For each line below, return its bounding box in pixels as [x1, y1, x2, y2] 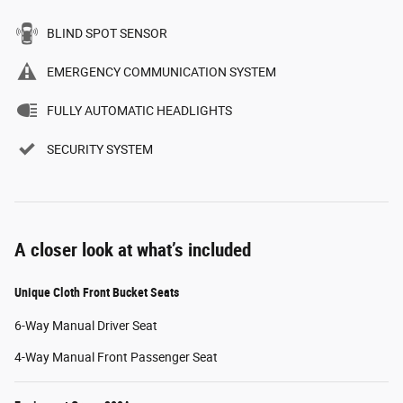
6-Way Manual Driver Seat [14, 318, 157, 333]
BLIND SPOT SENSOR [47, 25, 167, 40]
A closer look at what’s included [14, 238, 251, 261]
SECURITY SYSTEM [47, 141, 153, 157]
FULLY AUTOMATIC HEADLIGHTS [47, 103, 232, 118]
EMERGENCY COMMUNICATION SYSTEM [47, 64, 276, 79]
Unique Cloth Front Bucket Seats [14, 284, 179, 300]
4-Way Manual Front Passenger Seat [14, 349, 218, 364]
